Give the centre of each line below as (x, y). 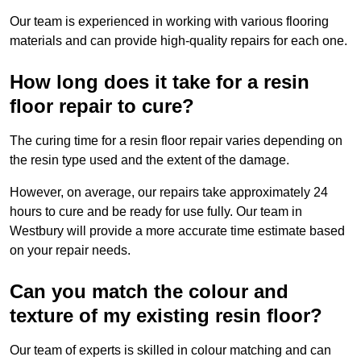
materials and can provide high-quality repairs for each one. (178, 41)
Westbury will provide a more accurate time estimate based (177, 231)
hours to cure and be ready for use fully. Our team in (156, 212)
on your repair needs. (70, 251)
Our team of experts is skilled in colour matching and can (170, 351)
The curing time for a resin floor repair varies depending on (176, 141)
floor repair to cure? (102, 106)
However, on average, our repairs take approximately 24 (169, 193)
